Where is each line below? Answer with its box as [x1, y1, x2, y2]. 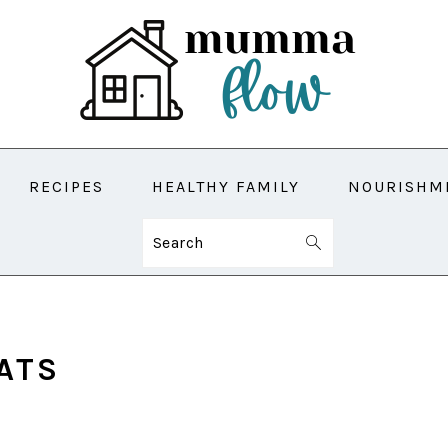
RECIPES [29, 177, 104, 196]
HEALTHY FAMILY [152, 177, 300, 196]
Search [151, 232, 212, 251]
